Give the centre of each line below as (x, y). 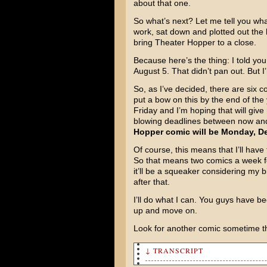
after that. (151, 182)
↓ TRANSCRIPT (174, 250)
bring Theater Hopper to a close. (195, 42)
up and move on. (165, 210)
